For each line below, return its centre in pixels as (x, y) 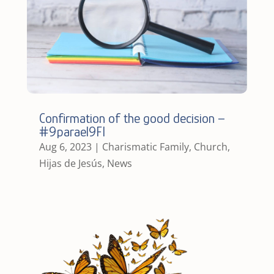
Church (210, 146)
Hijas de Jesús (70, 163)
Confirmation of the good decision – (132, 118)
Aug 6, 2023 (65, 146)
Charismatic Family (145, 146)
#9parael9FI (72, 131)
